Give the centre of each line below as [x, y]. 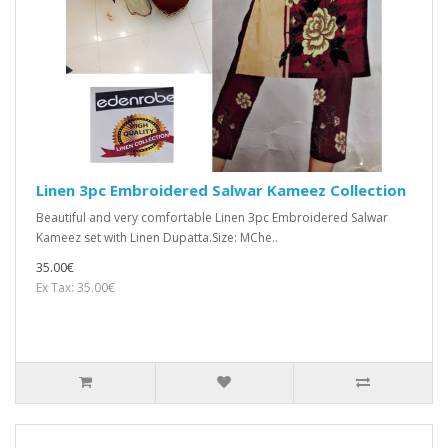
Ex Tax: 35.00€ [75, 288]
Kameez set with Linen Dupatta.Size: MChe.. [157, 238]
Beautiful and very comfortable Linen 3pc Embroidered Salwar [212, 218]
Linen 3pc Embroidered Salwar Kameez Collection [221, 190]
